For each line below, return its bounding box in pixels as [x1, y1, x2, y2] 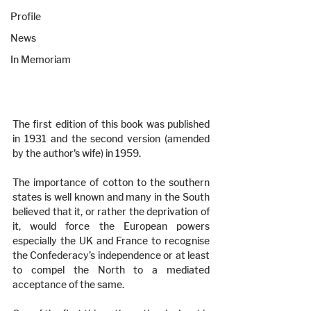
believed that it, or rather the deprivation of [12, 205, 210, 217]
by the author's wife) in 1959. [12, 147, 141, 159]
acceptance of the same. [12, 278, 124, 290]
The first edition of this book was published [12, 118, 210, 130]
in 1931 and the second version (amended [12, 133, 210, 144]
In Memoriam [10, 53, 71, 65]
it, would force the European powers [12, 220, 210, 232]
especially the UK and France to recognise [12, 235, 210, 246]
